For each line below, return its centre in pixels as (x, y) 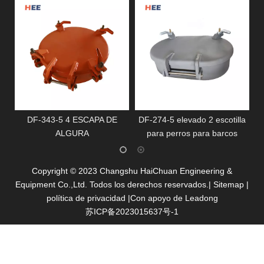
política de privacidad (86, 198)
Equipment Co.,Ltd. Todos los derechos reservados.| (114, 184)
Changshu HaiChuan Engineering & (166, 171)
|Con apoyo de (156, 198)
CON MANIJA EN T (192, 133)
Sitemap (229, 184)
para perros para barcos (72, 133)
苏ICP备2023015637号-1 (132, 211)
